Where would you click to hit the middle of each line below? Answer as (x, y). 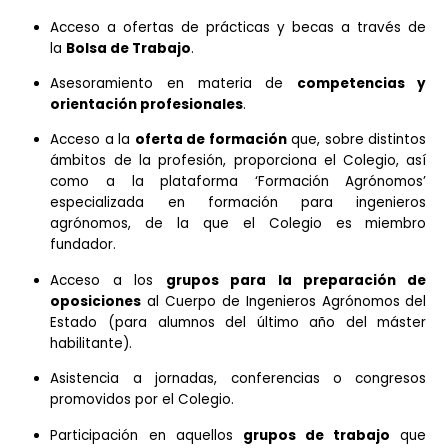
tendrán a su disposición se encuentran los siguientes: (227, 67)
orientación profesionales (163, 216)
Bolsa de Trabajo (143, 153)
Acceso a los (120, 411)
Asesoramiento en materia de (192, 192)
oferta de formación (234, 255)
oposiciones (106, 434)
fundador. (92, 372)
